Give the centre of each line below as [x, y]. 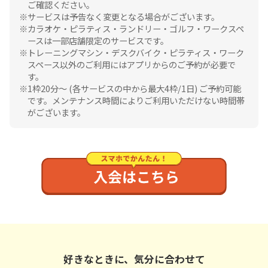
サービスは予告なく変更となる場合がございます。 [124, 16]
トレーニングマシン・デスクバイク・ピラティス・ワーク [136, 52]
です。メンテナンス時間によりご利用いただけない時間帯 [136, 100]
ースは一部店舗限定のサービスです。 [98, 40]
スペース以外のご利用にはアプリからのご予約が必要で [132, 64]
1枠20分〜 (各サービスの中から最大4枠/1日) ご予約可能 [135, 88]
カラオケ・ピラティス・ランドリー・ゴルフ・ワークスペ [136, 28]
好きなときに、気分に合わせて [134, 259]
